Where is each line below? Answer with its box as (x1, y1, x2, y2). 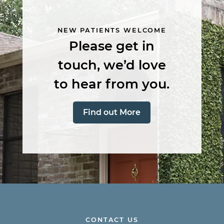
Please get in (69, 37, 155, 53)
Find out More (83, 107, 141, 117)
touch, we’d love (57, 56, 166, 72)
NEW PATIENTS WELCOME (57, 26, 167, 34)
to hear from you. (54, 75, 170, 91)
